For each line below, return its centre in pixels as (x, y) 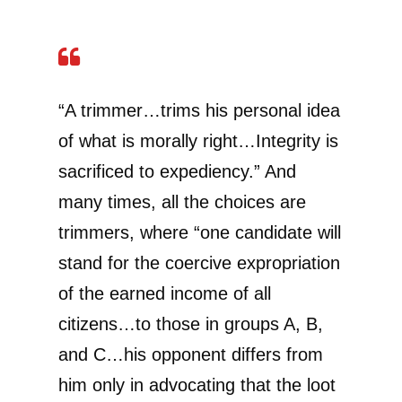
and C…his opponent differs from (191, 355)
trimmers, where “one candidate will (200, 233)
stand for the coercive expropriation (199, 263)
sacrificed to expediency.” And (177, 172)
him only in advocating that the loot (197, 385)
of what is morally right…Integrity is (198, 141)
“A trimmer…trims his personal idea (199, 111)
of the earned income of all (165, 294)
